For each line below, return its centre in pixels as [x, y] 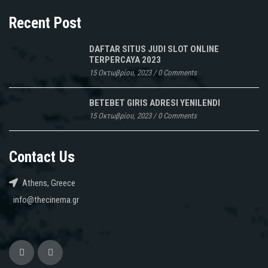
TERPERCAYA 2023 [125, 60]
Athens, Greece [49, 183]
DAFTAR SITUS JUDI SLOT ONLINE [154, 49]
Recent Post [45, 23]
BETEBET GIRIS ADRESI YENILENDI [155, 103]
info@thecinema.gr [46, 200]
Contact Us [42, 157]
